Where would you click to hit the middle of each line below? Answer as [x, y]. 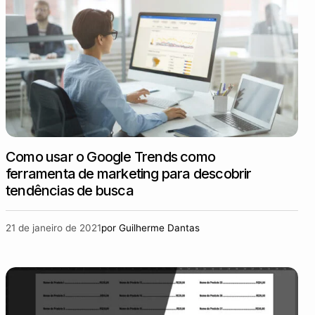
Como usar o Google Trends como [110, 157]
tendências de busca [70, 191]
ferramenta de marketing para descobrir [129, 174]
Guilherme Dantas [159, 228]
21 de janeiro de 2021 [53, 228]
